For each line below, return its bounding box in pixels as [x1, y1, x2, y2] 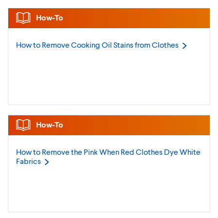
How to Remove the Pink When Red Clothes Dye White [16, 147, 200, 156]
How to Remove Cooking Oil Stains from [16, 40, 152, 49]
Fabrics [16, 156, 41, 165]
